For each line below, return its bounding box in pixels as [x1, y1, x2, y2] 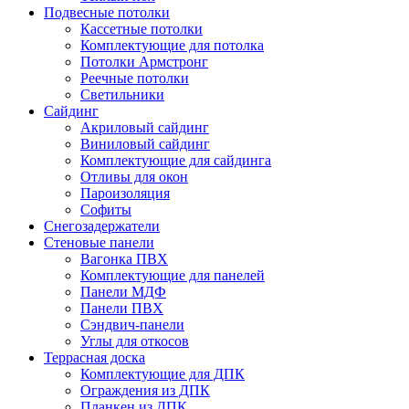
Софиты [80, 201, 131, 217]
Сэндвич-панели [80, 316, 184, 332]
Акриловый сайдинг [80, 119, 209, 135]
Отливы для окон [80, 168, 188, 184]
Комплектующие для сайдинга [80, 152, 271, 168]
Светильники [80, 86, 164, 102]
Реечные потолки [80, 69, 189, 86]
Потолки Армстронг [80, 53, 208, 69]
